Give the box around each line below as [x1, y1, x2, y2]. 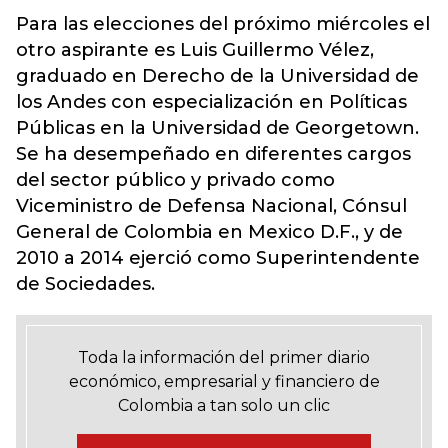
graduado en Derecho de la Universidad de [16, 65, 419, 87]
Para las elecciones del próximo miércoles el [16, 13, 430, 35]
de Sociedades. [16, 273, 155, 295]
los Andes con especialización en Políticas [16, 91, 407, 113]
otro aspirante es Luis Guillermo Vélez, [16, 39, 374, 61]
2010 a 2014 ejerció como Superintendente [16, 247, 420, 269]
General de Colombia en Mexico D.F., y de [16, 221, 403, 243]
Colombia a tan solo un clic [118, 396, 330, 415]
